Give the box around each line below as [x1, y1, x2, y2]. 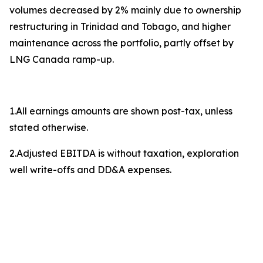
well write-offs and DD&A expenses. [9, 164, 171, 176]
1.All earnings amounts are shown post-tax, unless [9, 105, 232, 117]
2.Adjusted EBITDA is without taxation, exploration [9, 147, 239, 159]
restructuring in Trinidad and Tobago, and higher [9, 21, 231, 32]
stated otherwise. [9, 122, 88, 133]
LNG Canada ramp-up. [9, 53, 114, 65]
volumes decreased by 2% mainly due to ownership [9, 4, 241, 16]
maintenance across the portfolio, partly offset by [9, 37, 234, 49]
